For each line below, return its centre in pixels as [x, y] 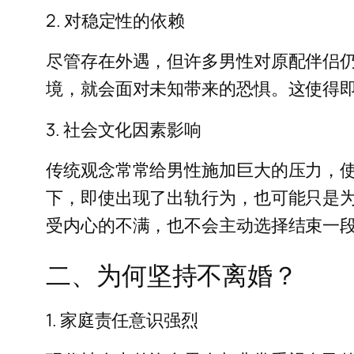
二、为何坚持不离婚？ [172, 275]
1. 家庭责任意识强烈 [122, 320]
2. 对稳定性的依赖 [115, 21]
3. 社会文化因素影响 [124, 130]
